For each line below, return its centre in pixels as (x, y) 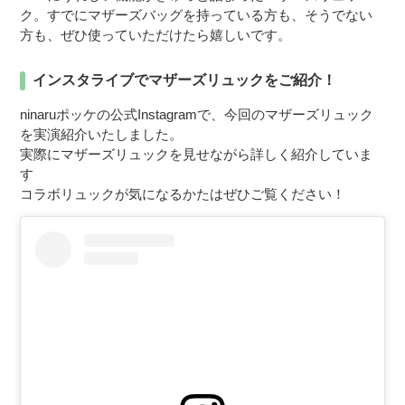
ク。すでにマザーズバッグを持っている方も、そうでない (197, 14)
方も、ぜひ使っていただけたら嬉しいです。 (156, 34)
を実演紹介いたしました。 (102, 134)
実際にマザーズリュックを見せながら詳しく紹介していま (197, 154)
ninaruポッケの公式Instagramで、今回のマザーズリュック (197, 114)
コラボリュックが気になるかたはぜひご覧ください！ (183, 193)
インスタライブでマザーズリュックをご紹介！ (185, 80)
